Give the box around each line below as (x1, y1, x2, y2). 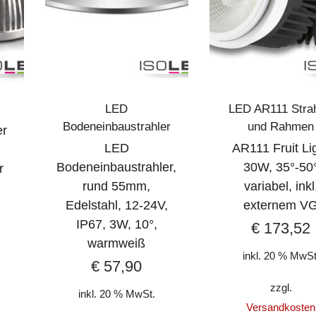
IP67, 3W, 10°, (75, 217, 157, 231)
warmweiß (87, 236, 146, 250)
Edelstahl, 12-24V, (65, 197, 168, 212)
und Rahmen (248, 119, 314, 133)
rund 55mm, (83, 178, 151, 193)
